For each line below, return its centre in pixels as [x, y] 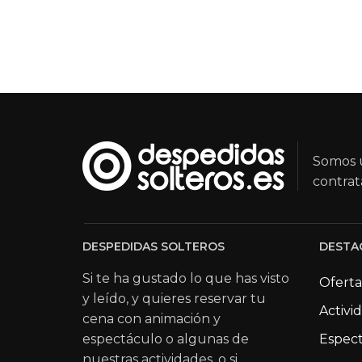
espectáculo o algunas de [166, 339]
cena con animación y [152, 319]
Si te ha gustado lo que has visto [186, 279]
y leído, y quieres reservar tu [174, 299]
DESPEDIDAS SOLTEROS [154, 247]
